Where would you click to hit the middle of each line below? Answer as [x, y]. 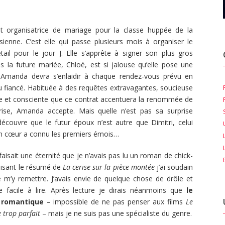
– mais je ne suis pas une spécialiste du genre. [116, 213]
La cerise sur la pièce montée [109, 167]
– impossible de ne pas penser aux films [115, 202]
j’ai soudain [174, 167]
